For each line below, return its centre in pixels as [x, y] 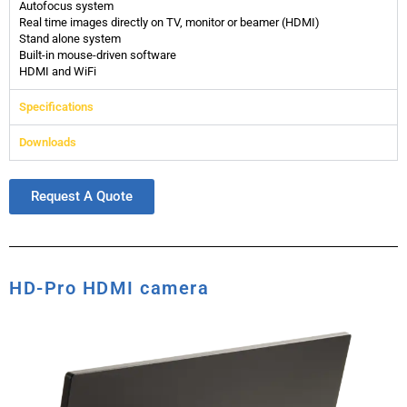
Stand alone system [70, 38]
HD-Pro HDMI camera [109, 288]
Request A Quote [82, 196]
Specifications [56, 106]
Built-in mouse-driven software [98, 55]
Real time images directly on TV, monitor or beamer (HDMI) [169, 22]
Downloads [48, 142]
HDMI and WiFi [58, 71]
